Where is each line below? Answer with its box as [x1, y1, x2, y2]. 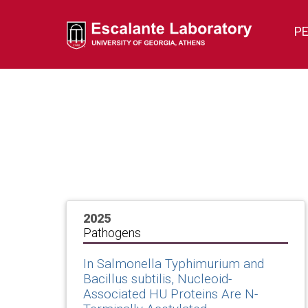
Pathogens [83, 225, 141, 240]
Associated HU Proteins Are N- [83, 286, 258, 302]
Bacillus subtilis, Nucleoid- [83, 271, 232, 287]
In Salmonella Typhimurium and [83, 256, 264, 272]
